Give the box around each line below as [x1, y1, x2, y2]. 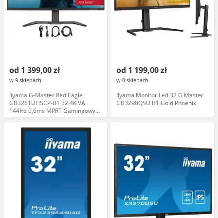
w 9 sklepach [9, 76, 41, 84]
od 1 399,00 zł [9, 65, 60, 75]
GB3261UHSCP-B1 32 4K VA [9, 99, 85, 107]
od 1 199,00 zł [116, 65, 167, 75]
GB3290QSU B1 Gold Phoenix [116, 99, 196, 107]
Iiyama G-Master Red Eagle [9, 91, 83, 99]
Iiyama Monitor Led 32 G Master [116, 91, 203, 99]
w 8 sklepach [116, 76, 148, 84]
